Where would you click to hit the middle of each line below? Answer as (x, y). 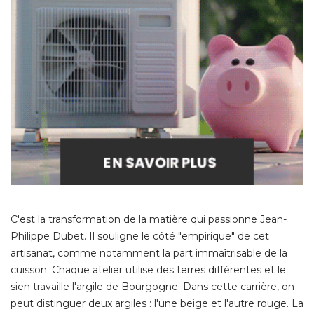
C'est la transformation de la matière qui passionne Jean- (149, 220)
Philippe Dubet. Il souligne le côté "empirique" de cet (140, 237)
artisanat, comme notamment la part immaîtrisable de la (149, 253)
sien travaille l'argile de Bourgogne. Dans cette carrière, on (152, 287)
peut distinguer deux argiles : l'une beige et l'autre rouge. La (157, 304)
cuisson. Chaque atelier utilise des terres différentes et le (148, 270)
